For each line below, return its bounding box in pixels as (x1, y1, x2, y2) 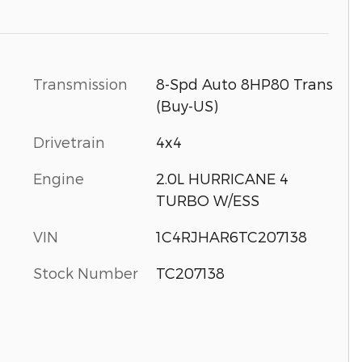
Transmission (33, 74, 128, 92)
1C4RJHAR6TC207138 (155, 227, 307, 245)
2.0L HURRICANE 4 (155, 169, 288, 187)
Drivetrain (33, 133, 105, 150)
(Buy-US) (155, 96, 218, 114)
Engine (33, 169, 84, 187)
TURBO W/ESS (155, 191, 259, 208)
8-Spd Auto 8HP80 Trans (155, 74, 333, 92)
